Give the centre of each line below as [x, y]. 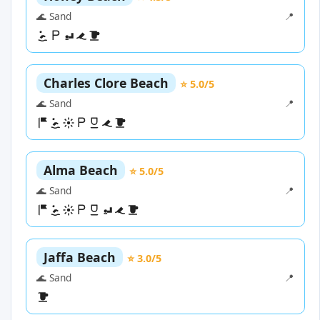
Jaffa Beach [80, 257]
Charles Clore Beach [106, 83]
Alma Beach [81, 170]
